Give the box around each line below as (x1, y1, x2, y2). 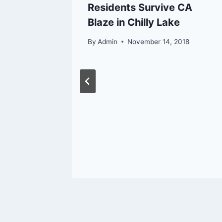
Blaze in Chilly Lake (88, 16, 180, 29)
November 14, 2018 (127, 37, 190, 46)
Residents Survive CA (88, 1, 192, 14)
